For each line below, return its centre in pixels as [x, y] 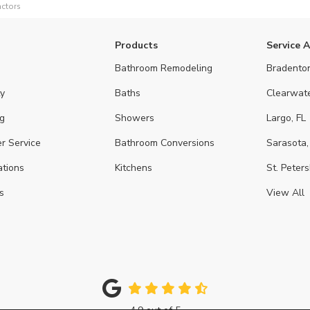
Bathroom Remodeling [163, 68]
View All [286, 193]
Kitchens [133, 168]
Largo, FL [286, 118]
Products [136, 45]
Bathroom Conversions [164, 143]
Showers [134, 118]
